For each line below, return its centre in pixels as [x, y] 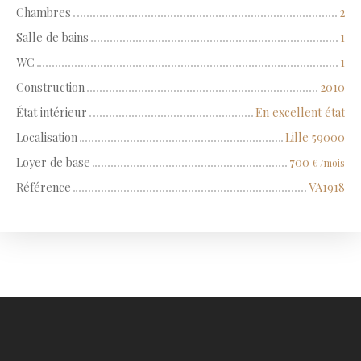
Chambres [44, 12]
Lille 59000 [315, 137]
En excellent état [300, 112]
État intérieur [52, 112]
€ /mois [329, 163]
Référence [44, 187]
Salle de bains [52, 37]
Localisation [47, 137]
